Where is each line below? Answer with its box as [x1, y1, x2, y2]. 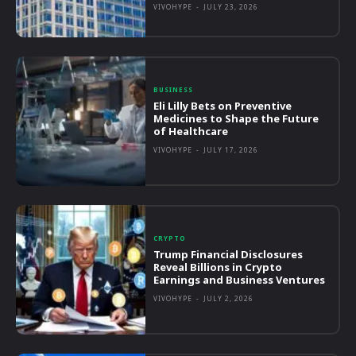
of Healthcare [153, 123, 229, 138]
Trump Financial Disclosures [153, 246, 304, 261]
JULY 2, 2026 [203, 293, 254, 303]
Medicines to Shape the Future [153, 110, 319, 126]
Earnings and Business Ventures [153, 272, 326, 287]
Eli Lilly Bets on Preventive [153, 98, 292, 113]
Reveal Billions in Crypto [153, 259, 283, 274]
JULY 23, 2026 [203, 2, 259, 12]
